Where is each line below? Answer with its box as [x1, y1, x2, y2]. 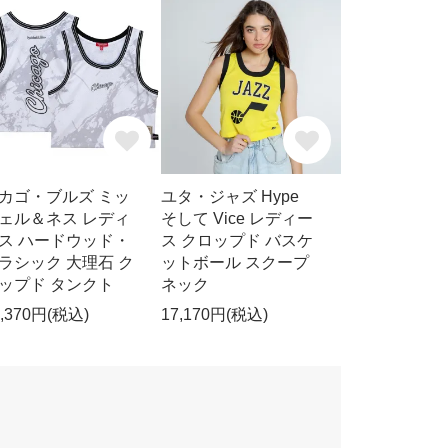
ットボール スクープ [161, 254, 310, 272]
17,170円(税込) [161, 306, 269, 324]
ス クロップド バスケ [161, 232, 314, 250]
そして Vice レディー [161, 210, 314, 228]
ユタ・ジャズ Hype [161, 188, 300, 206]
